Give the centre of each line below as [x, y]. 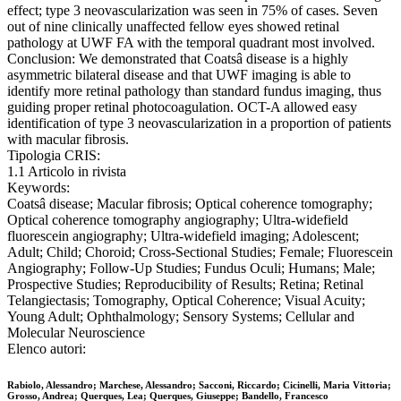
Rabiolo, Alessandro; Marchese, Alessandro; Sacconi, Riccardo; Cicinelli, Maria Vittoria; [199, 385]
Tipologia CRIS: [54, 156]
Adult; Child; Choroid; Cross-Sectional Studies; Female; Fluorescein [200, 252]
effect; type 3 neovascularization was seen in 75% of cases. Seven [192, 11]
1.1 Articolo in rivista [67, 172]
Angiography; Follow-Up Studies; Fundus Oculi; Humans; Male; [191, 269]
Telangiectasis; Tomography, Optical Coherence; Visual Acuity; [186, 301]
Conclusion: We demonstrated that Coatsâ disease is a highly [178, 59]
